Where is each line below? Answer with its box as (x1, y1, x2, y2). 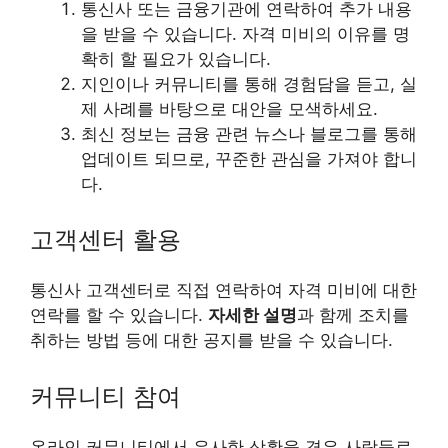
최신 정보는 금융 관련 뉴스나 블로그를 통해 (81, 123, 417, 144)
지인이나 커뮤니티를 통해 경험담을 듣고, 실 (81, 73, 417, 94)
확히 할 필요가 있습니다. (81, 48, 271, 69)
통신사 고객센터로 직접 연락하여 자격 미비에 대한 (30, 280, 417, 301)
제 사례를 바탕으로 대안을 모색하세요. (81, 98, 378, 119)
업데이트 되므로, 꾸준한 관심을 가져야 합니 (81, 148, 417, 169)
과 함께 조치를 (297, 305, 409, 326)
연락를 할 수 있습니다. (30, 305, 208, 326)
